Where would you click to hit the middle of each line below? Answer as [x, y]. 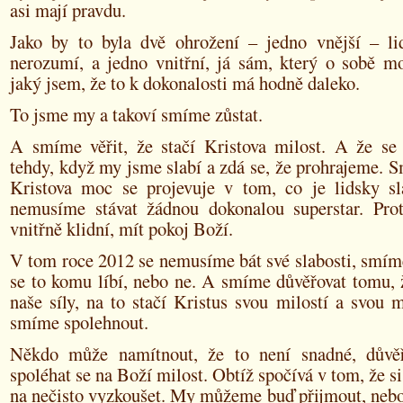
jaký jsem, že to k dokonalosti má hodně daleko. [185, 83]
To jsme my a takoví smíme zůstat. [136, 114]
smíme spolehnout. [79, 322]
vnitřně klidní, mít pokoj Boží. [121, 228]
